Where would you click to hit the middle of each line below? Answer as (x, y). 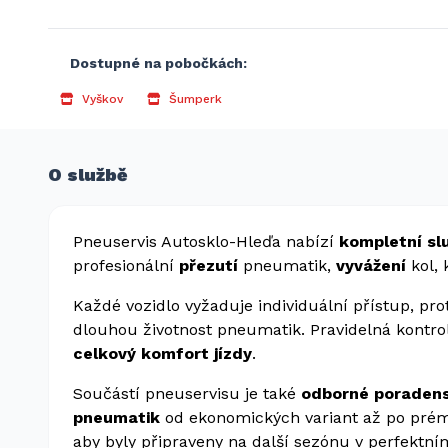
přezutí (208, 265)
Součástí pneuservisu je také (187, 393)
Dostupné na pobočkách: (158, 63)
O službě (87, 174)
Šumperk (195, 99)
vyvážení (373, 265)
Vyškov (102, 99)
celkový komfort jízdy (162, 353)
